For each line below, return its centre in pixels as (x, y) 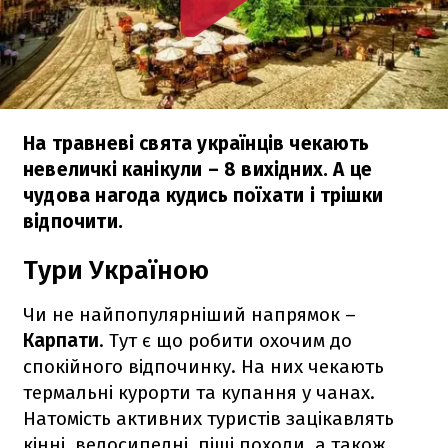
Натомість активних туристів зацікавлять (208, 418)
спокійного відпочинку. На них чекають (203, 366)
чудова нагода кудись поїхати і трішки (203, 195)
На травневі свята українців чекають (196, 143)
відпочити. (73, 221)
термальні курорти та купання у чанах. (199, 392)
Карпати (61, 340)
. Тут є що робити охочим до (225, 340)
